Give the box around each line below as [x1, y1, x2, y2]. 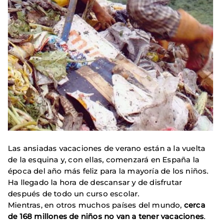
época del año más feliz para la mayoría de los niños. [8, 166, 209, 176]
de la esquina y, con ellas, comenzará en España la [8, 154, 200, 164]
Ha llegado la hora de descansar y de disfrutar [8, 177, 183, 187]
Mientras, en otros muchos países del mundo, [8, 200, 184, 210]
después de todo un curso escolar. [8, 188, 140, 198]
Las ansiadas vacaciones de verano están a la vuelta [8, 143, 206, 153]
